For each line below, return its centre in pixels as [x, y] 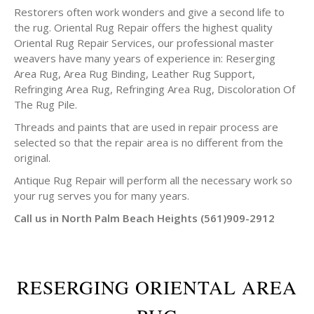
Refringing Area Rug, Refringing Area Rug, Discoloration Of [155, 89]
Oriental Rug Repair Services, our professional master [144, 43]
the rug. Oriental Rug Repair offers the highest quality [143, 27]
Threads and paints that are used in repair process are [146, 127]
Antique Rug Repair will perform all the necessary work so [153, 180]
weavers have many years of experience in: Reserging [145, 58]
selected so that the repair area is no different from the [149, 142]
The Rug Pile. [46, 104]
